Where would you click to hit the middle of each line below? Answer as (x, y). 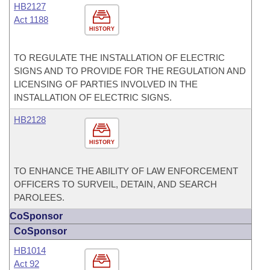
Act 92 (27, 264)
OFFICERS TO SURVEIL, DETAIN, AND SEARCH (115, 184)
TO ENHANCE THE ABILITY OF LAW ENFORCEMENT (126, 171)
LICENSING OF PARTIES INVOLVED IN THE (106, 84)
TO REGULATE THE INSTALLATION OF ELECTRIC (119, 58)
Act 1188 (31, 20)
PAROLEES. (39, 197)
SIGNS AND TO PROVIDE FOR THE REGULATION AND (130, 71)
